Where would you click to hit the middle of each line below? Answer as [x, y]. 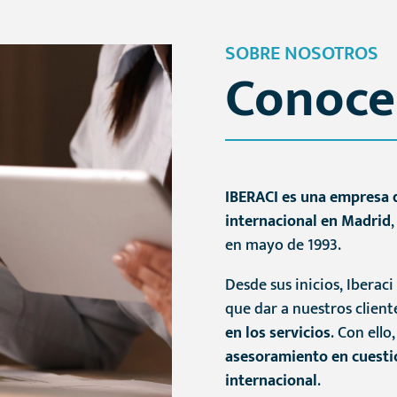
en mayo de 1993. [283, 246]
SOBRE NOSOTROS [301, 54]
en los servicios [277, 334]
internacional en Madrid [307, 222]
